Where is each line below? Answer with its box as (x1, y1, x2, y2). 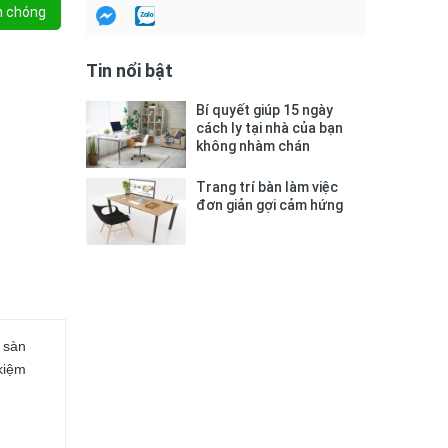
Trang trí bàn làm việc (196, 178, 338, 195)
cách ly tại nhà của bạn (196, 120, 343, 137)
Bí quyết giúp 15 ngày (196, 102, 333, 119)
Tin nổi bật (86, 60, 173, 82)
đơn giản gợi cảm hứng (196, 196, 343, 213)
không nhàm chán (196, 138, 310, 155)
